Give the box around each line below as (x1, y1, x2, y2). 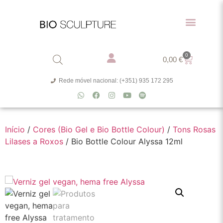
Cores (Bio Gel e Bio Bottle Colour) (33, 124, 165, 135)
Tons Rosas (173, 124, 216, 135)
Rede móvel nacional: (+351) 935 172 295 (58, 77, 173, 84)
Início (5, 124, 25, 135)
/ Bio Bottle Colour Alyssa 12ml (63, 136, 183, 147)
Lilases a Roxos (5, 136, 63, 147)
